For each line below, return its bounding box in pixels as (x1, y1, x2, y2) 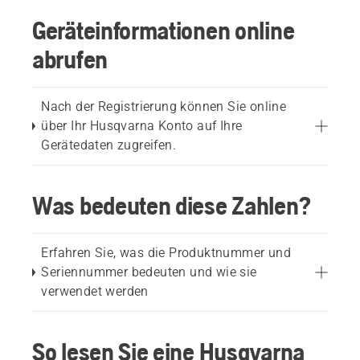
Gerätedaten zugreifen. (41, 137, 177, 153)
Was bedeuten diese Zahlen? (32, 190, 311, 220)
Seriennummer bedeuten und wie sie (41, 264, 257, 280)
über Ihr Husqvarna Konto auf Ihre (41, 118, 243, 133)
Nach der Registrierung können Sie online (41, 99, 287, 114)
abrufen (32, 44, 108, 74)
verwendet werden (41, 284, 149, 299)
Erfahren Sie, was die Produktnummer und (41, 245, 291, 260)
